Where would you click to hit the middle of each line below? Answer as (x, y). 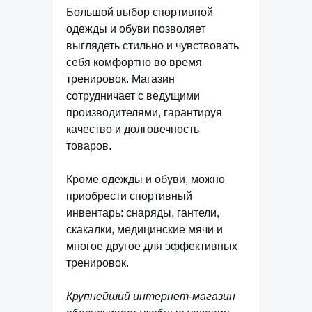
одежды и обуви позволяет (136, 29)
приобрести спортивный (129, 196)
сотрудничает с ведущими (133, 96)
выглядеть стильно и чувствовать (153, 46)
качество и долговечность (133, 130)
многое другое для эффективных (152, 247)
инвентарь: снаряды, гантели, (143, 213)
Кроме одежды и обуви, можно (146, 180)
